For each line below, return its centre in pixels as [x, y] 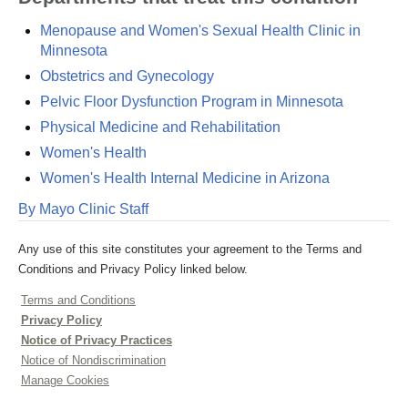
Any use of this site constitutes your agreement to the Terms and [190, 249]
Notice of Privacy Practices [97, 340]
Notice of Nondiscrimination [93, 360]
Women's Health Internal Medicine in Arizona [185, 178]
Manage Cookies [65, 380]
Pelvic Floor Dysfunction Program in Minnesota [192, 102]
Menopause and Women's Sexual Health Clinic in [200, 31]
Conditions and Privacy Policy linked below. [133, 269]
